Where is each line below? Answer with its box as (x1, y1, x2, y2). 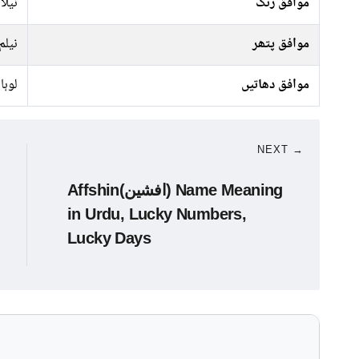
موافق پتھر (252, 33, 309, 56)
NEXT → (257, 143, 304, 155)
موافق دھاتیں (241, 74, 309, 97)
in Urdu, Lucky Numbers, (67, 205, 247, 223)
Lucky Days (67, 229, 151, 247)
